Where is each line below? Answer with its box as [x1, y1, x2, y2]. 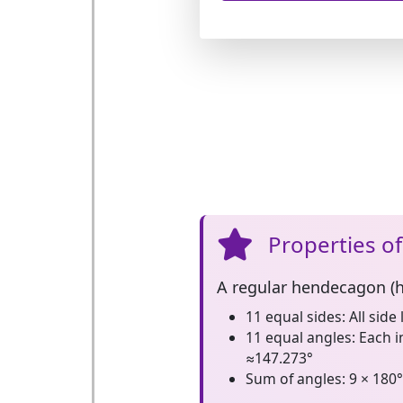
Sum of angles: [245, 369, 345, 389]
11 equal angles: [245, 327, 355, 347]
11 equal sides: [245, 307, 345, 327]
